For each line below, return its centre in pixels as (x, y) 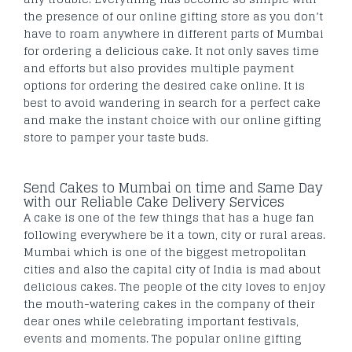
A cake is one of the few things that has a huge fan (169, 217)
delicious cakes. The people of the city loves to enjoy (174, 286)
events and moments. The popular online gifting (163, 338)
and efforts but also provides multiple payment (159, 68)
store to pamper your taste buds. (116, 137)
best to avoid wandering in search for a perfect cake (172, 102)
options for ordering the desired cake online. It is (164, 85)
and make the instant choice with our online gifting (172, 119)
